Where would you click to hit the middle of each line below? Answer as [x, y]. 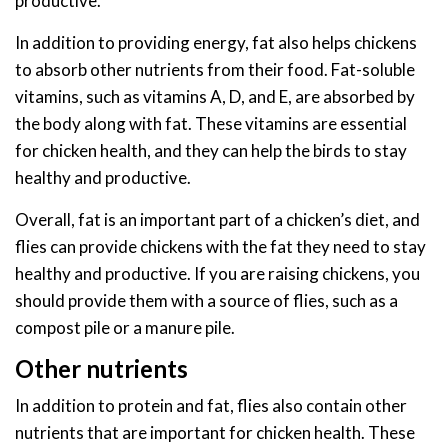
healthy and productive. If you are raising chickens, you [217, 274]
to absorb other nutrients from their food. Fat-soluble [215, 70]
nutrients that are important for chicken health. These [215, 433]
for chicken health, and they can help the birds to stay [211, 151]
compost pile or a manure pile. [125, 328]
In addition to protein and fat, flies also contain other [211, 406]
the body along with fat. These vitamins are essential [211, 124]
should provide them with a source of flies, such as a [206, 301]
